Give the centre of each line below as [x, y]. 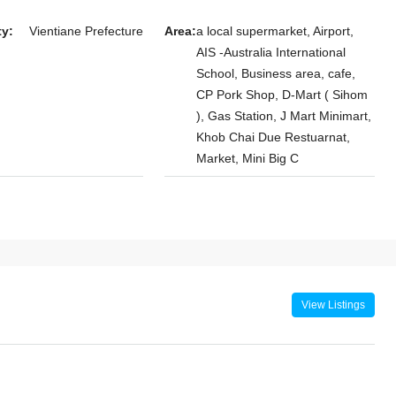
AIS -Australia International [270, 52]
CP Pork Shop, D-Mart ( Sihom [282, 94]
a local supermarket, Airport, [274, 30]
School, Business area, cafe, [275, 73]
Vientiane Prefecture [86, 30]
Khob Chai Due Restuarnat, [273, 137]
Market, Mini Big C [247, 158]
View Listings [333, 305]
